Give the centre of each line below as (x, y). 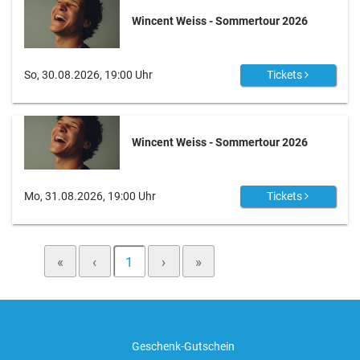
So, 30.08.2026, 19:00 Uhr (88, 75)
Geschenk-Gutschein (183, 346)
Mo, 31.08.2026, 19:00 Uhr (90, 196)
